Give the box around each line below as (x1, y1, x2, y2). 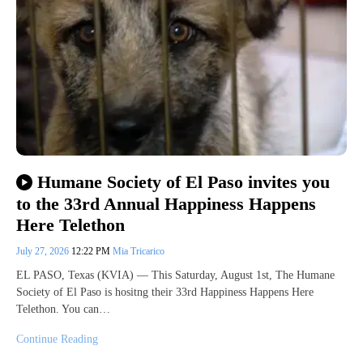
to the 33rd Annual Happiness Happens (16, 193, 316, 214)
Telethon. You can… (16, 302, 110, 315)
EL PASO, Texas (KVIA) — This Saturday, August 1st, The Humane (16, 268, 335, 281)
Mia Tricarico (113, 245, 164, 257)
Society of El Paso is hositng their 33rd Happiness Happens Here (16, 285, 314, 298)
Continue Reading (16, 332, 98, 345)
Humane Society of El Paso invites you (36, 172, 330, 193)
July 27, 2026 (16, 245, 71, 257)
